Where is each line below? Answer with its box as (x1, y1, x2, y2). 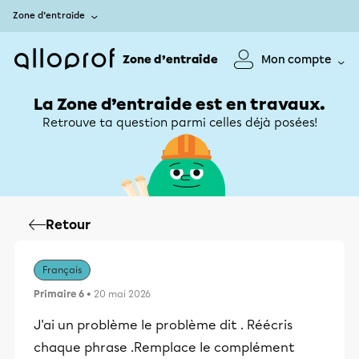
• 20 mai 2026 (84, 288, 151, 300)
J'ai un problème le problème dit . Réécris (34, 317, 292, 333)
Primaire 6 (34, 288, 84, 300)
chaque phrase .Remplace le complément (34, 340, 295, 355)
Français (42, 264, 82, 276)
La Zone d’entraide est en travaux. (34, 95, 325, 114)
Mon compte (261, 52, 332, 67)
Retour (46, 217, 91, 232)
